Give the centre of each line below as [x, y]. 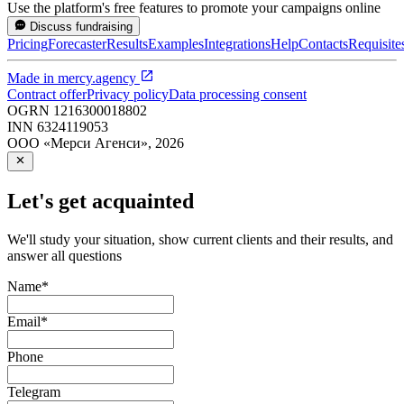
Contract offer [47, 94]
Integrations [237, 44]
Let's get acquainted [101, 202]
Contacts [323, 44]
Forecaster [77, 44]
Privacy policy [128, 94]
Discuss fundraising [82, 27]
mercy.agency [97, 78]
